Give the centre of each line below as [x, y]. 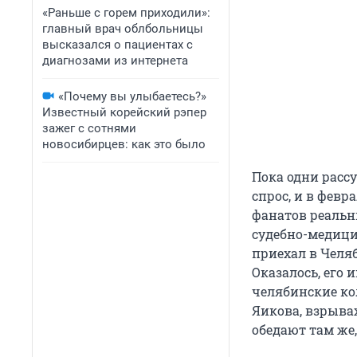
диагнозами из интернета [115, 61]
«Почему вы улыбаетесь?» [132, 96]
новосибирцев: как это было [124, 144]
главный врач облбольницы [123, 29]
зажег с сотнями [89, 128]
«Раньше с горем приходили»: [126, 13]
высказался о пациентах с [118, 45]
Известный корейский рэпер [124, 112]
